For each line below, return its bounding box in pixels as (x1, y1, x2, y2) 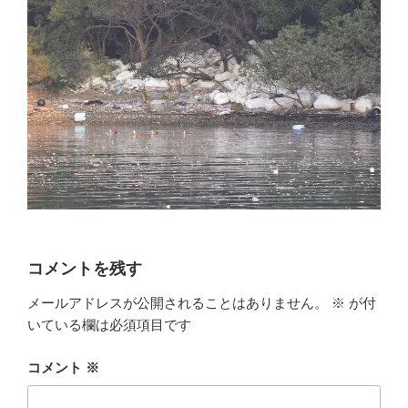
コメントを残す (27, 259, 142, 278)
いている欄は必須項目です (27, 317, 191, 333)
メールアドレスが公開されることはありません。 (27, 295, 328, 311)
